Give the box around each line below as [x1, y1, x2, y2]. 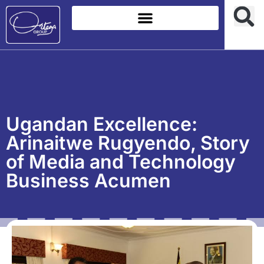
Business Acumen [6, 169, 171, 192]
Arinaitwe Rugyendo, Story [6, 131, 250, 154]
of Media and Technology [6, 150, 236, 173]
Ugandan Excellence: [6, 112, 197, 136]
